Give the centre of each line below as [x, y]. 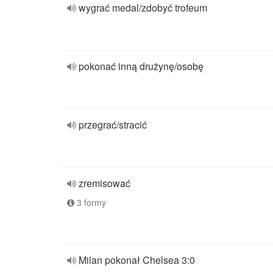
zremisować [105, 183]
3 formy [90, 202]
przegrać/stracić [113, 125]
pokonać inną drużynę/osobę [141, 66]
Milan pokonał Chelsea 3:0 [137, 260]
